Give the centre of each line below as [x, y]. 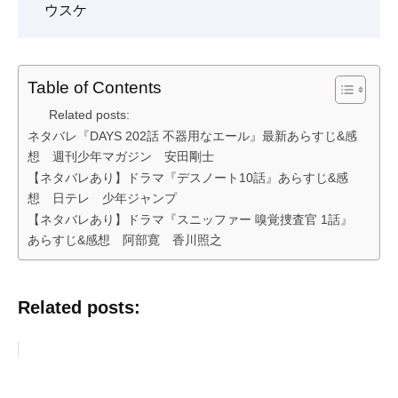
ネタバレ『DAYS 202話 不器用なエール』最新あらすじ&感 [192, 136]
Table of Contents [95, 88]
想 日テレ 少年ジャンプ [102, 199]
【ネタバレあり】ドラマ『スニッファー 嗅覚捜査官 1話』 [190, 220]
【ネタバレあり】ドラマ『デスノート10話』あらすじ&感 [188, 178]
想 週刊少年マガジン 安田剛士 [121, 157]
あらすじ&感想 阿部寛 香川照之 [125, 240]
